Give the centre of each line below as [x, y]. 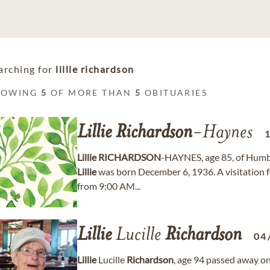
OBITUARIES [174, 93]
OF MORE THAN [91, 93]
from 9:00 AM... [109, 186]
